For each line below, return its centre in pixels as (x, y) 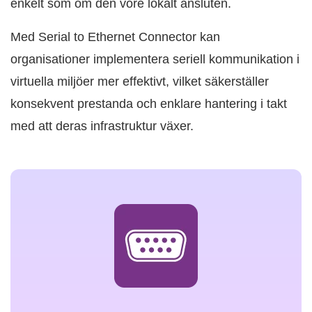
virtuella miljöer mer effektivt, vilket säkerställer (140, 82)
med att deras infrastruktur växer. (102, 126)
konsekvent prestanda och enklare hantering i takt (149, 104)
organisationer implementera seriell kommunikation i (155, 60)
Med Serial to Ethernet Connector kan (115, 37)
